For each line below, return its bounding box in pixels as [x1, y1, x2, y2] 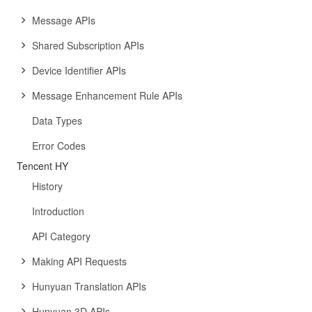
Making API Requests [32, 254, 127, 268]
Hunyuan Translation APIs [32, 279, 146, 293]
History [32, 179, 63, 193]
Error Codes [32, 139, 86, 153]
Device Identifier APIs [32, 63, 126, 77]
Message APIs [32, 13, 95, 27]
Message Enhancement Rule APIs [32, 88, 182, 102]
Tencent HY [17, 159, 68, 173]
